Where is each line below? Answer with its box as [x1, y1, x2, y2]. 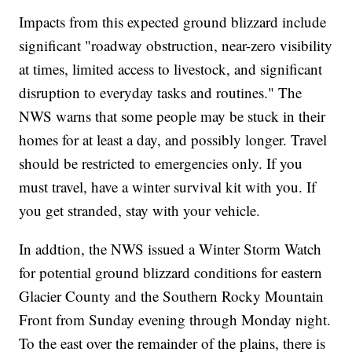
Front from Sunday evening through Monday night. [19, 309, 332, 329]
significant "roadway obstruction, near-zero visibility [19, 35, 333, 55]
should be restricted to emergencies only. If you [19, 152, 303, 173]
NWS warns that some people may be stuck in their [19, 105, 326, 126]
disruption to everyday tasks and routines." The [19, 82, 302, 102]
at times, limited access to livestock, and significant [19, 58, 323, 79]
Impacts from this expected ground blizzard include [19, 11, 327, 31]
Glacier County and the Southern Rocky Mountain [19, 285, 324, 306]
